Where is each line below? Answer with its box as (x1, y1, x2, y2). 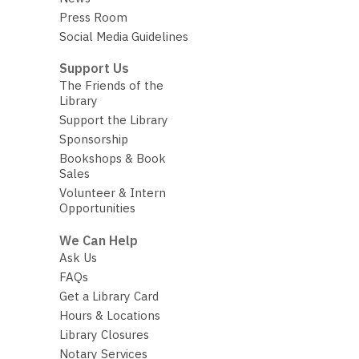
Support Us (58, 60, 129, 77)
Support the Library (58, 112, 168, 128)
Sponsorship (58, 131, 128, 147)
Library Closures (58, 326, 149, 342)
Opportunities (58, 200, 135, 216)
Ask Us (58, 249, 97, 265)
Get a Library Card (58, 288, 159, 304)
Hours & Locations (58, 307, 160, 323)
